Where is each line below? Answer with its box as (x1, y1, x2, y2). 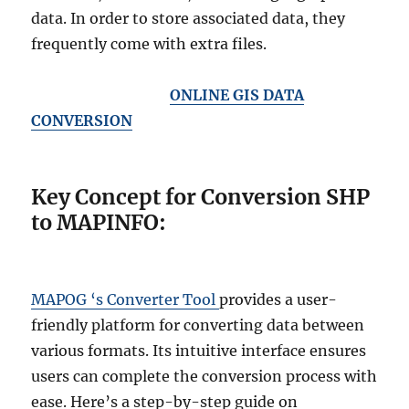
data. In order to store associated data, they (31, 9, 346, 27)
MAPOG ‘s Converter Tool (31, 290, 220, 309)
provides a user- (219, 290, 338, 309)
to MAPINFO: (31, 209, 167, 236)
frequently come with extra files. (31, 35, 267, 53)
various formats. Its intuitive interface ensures (31, 341, 367, 360)
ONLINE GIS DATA (170, 86, 305, 104)
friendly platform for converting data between (31, 316, 365, 334)
